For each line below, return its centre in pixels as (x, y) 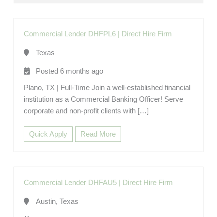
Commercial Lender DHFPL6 (70, 34)
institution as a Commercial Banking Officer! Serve (103, 100)
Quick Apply (48, 134)
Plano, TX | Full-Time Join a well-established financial (107, 88)
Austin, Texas (57, 202)
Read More (98, 134)
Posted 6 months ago (69, 71)
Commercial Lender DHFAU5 (70, 183)
